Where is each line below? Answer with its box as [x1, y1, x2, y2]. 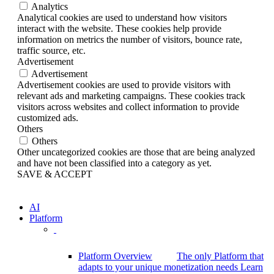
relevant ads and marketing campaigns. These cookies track [17, 91, 245, 102]
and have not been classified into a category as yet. [17, 158, 212, 169]
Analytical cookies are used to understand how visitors [17, 12, 227, 23]
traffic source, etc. [17, 45, 86, 56]
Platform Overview [78, 251, 152, 262]
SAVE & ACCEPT [17, 169, 92, 180]
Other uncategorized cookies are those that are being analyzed [17, 147, 255, 158]
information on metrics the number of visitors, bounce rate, [17, 34, 242, 45]
